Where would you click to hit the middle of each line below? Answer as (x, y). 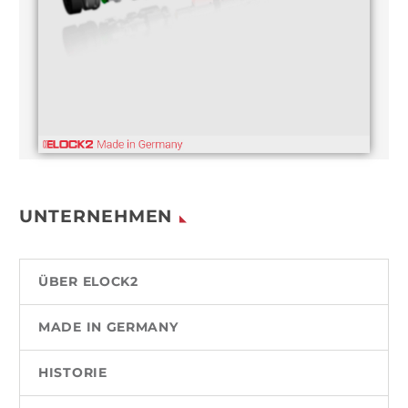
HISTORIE (73, 373)
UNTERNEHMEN (96, 217)
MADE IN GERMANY (108, 327)
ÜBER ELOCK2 (88, 282)
